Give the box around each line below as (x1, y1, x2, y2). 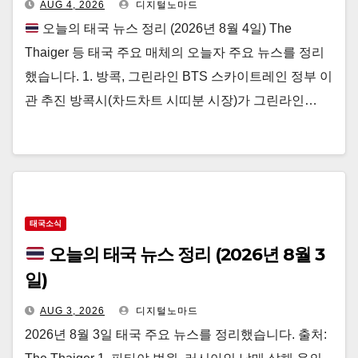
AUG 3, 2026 (40, 305, 105, 316)
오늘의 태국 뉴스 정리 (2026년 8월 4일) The (39, 22, 292, 35)
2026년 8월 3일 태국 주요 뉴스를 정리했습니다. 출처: (25, 328, 327, 341)
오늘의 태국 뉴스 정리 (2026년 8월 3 (45, 244, 324, 265)
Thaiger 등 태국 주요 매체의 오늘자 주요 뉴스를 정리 (25, 46, 324, 59)
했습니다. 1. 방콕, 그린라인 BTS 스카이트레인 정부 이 (25, 70, 332, 83)
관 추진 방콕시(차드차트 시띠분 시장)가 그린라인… (25, 93, 317, 107)
